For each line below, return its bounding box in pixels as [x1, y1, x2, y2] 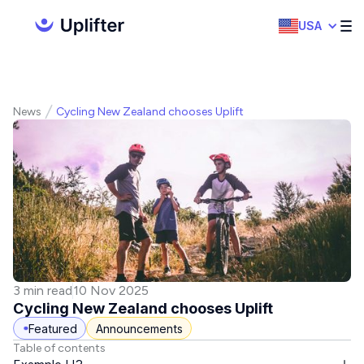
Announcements [95, 321, 183, 336]
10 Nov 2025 [73, 283, 149, 298]
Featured [28, 321, 77, 336]
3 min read [13, 283, 72, 298]
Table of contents [13, 341, 106, 356]
